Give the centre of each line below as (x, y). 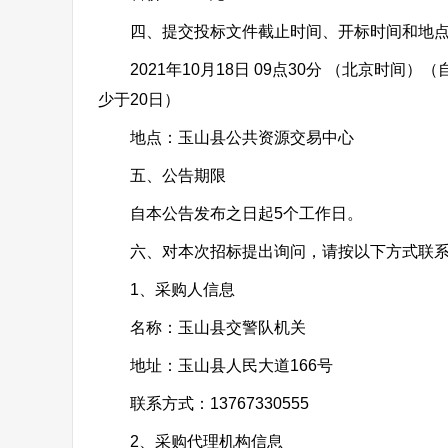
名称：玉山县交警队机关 (202, 327)
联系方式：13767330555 (203, 403)
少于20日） (139, 99)
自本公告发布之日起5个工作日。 (230, 213)
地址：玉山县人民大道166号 (215, 365)
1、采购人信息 (166, 289)
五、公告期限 (162, 175)
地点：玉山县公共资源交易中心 (226, 137)
